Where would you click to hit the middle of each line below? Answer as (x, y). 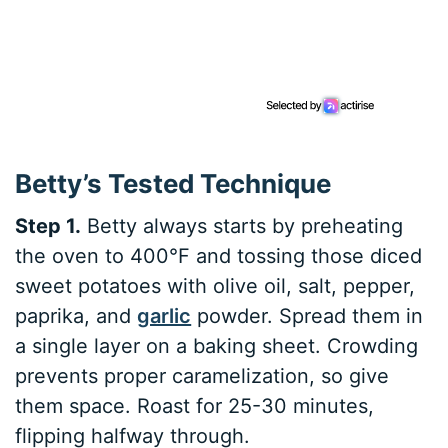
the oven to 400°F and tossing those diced (219, 256)
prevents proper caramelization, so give (202, 376)
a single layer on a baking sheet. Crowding (217, 346)
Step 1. (48, 226)
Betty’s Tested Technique (173, 184)
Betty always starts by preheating (242, 226)
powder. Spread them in (307, 316)
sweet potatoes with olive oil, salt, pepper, (215, 286)
